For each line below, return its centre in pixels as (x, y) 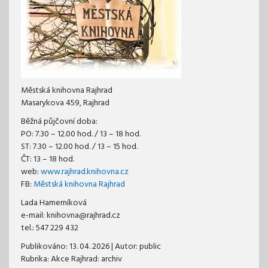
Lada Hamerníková (54, 203)
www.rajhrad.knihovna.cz (85, 172)
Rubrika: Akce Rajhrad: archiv (71, 260)
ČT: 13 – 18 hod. (48, 160)
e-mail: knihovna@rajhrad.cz (71, 216)
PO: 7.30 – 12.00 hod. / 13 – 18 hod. (81, 135)
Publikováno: (45, 247)
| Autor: (124, 247)
